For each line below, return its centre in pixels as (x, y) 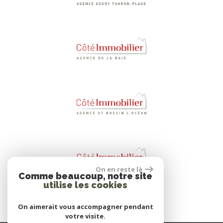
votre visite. (86, 216)
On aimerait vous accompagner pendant (85, 207)
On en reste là (119, 169)
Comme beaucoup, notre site (86, 176)
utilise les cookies (86, 185)
